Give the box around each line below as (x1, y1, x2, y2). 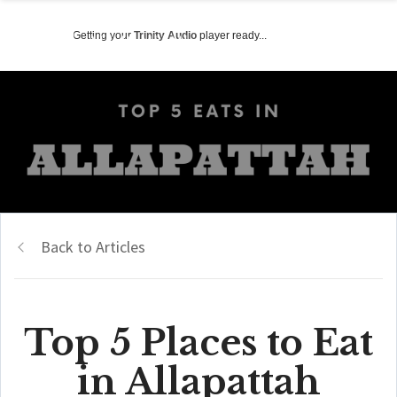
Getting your (73, 29, 134, 42)
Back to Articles (41, 237, 145, 257)
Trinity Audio (134, 29, 197, 42)
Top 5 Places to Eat (24, 321, 373, 365)
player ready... (197, 29, 267, 42)
